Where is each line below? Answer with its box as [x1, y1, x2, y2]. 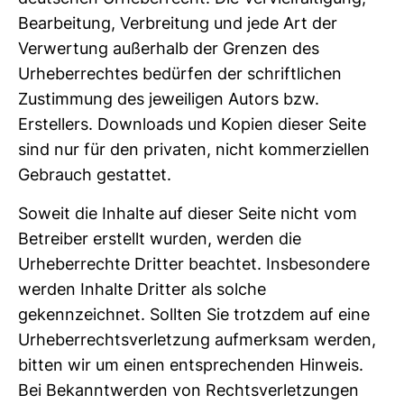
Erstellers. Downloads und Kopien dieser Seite [18, 115, 366, 134]
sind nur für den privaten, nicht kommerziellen [18, 140, 370, 160]
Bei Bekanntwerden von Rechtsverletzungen [18, 380, 359, 399]
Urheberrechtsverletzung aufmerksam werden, [18, 329, 376, 349]
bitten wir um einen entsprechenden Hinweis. [18, 354, 363, 374]
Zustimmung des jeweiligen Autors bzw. [18, 89, 319, 109]
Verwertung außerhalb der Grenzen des [18, 39, 319, 59]
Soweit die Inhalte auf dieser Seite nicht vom [18, 203, 357, 223]
